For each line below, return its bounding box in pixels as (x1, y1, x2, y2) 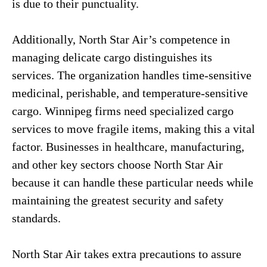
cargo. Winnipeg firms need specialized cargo (12, 104, 234, 117)
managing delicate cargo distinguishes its (12, 51, 212, 64)
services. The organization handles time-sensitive (12, 69, 252, 82)
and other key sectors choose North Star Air (12, 158, 223, 171)
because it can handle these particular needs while (12, 176, 253, 189)
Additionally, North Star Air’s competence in (12, 33, 230, 46)
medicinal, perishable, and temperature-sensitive (12, 86, 248, 100)
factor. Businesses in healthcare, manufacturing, (12, 140, 244, 153)
